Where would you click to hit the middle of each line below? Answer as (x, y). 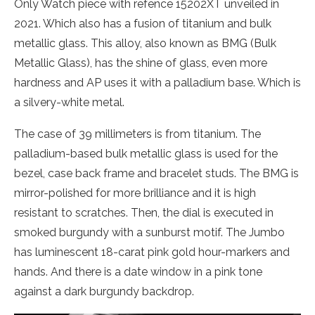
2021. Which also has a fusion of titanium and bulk (143, 24)
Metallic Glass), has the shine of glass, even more (141, 63)
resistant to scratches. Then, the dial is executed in (144, 213)
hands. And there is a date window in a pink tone (138, 272)
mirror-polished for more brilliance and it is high (135, 193)
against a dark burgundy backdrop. (104, 291)
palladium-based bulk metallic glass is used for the (146, 154)
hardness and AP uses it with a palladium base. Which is (157, 83)
